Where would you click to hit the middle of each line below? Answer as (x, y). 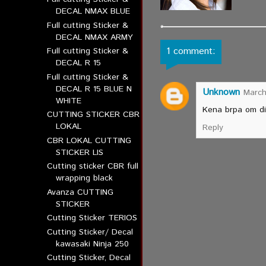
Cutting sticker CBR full (93, 166)
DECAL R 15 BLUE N (94, 89)
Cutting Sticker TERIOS (92, 218)
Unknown (221, 92)
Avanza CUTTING (80, 192)
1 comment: (191, 51)
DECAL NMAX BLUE (93, 11)
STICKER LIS (80, 152)
